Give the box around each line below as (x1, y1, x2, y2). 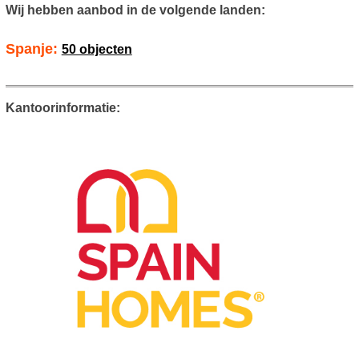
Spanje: (5, 40, 62, 57)
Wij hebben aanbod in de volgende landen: (5, 2, 265, 17)
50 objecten (61, 42, 132, 56)
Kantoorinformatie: (5, 100, 120, 115)
